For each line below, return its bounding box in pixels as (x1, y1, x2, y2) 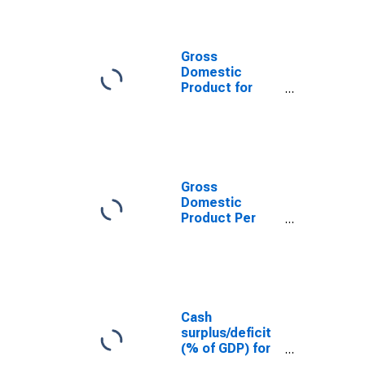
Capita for (181, 226, 243, 241)
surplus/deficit (181, 325, 271, 341)
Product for (181, 80, 253, 95)
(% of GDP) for (181, 341, 270, 356)
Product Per (181, 210, 256, 226)
